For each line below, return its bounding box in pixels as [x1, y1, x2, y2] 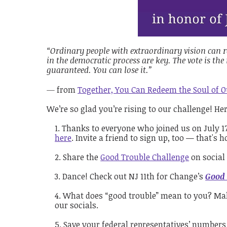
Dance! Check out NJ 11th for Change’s [62, 170, 206, 182]
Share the [63, 151, 101, 163]
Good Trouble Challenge [100, 151, 190, 163]
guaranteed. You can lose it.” [47, 64, 153, 76]
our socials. [55, 199, 99, 211]
